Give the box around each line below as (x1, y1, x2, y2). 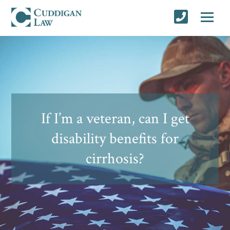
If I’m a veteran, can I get (41, 108, 189, 129)
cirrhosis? (86, 148, 144, 169)
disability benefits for (51, 128, 179, 149)
